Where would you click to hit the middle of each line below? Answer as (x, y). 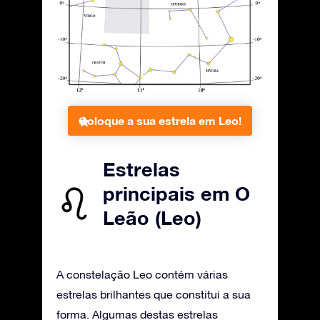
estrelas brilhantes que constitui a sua (154, 294)
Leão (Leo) (152, 217)
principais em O (176, 193)
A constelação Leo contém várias (142, 274)
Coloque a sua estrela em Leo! (160, 120)
